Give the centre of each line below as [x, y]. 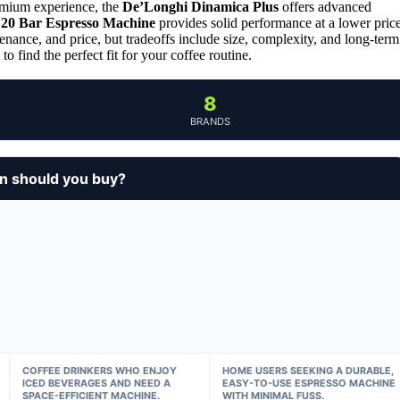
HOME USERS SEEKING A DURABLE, [308, 370]
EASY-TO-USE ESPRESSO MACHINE [309, 383]
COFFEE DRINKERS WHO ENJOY [99, 370]
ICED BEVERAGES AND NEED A [96, 383]
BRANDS [210, 121]
